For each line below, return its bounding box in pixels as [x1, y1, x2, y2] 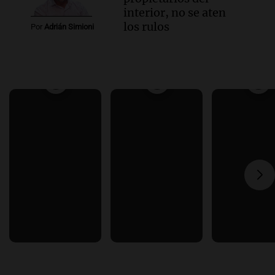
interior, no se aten [123, 5, 227, 20]
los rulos [123, 19, 170, 34]
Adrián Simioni [44, 21, 94, 31]
